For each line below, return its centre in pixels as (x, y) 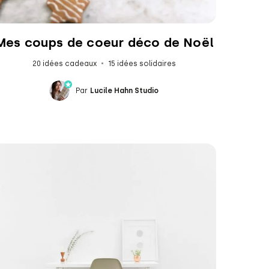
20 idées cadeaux (64, 63)
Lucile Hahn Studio (125, 90)
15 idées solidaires (142, 63)
